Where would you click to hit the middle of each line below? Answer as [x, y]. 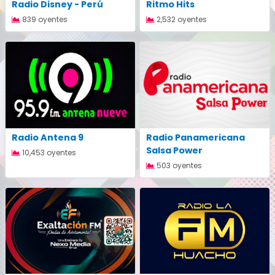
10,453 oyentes [48, 152]
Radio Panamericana [196, 137]
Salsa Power [174, 150]
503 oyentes [178, 165]
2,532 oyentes [181, 19]
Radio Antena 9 [48, 137]
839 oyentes [44, 19]
